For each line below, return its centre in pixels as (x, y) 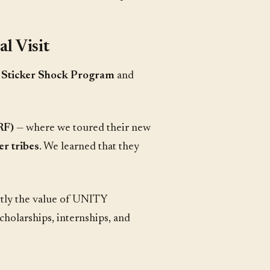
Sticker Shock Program (58, 75)
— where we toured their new (82, 128)
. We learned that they (89, 147)
